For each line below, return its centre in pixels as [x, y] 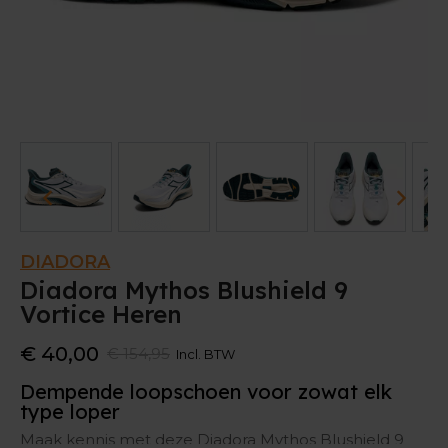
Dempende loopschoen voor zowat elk [206, 392]
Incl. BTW [205, 354]
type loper [70, 412]
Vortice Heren [101, 314]
